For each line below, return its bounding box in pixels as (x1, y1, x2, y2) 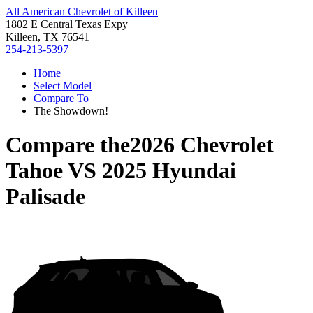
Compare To (34, 92, 89, 104)
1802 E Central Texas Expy (6, 18, 128, 30)
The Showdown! (34, 105, 108, 117)
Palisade (6, 184, 85, 210)
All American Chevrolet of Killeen (6, 6, 158, 17)
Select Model (34, 80, 92, 92)
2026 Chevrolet (130, 132, 274, 158)
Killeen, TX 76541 (6, 31, 89, 43)
